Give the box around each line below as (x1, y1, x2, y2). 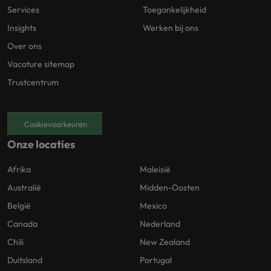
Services (7, 4, 39, 16)
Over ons (7, 41, 42, 52)
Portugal (140, 254, 172, 266)
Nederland (140, 218, 180, 229)
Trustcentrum (7, 77, 59, 88)
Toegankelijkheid (143, 4, 206, 16)
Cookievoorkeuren (24, 119, 87, 129)
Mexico (140, 200, 167, 211)
